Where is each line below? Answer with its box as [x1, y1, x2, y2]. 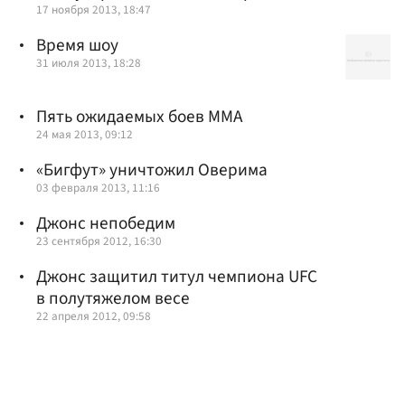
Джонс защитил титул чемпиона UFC [36, 264, 317, 290]
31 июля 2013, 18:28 [36, 54, 141, 72]
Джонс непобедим [36, 211, 175, 237]
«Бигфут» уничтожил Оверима [36, 157, 268, 184]
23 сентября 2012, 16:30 [36, 232, 162, 250]
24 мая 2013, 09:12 [36, 125, 133, 143]
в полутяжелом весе [36, 286, 190, 312]
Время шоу [36, 33, 118, 59]
